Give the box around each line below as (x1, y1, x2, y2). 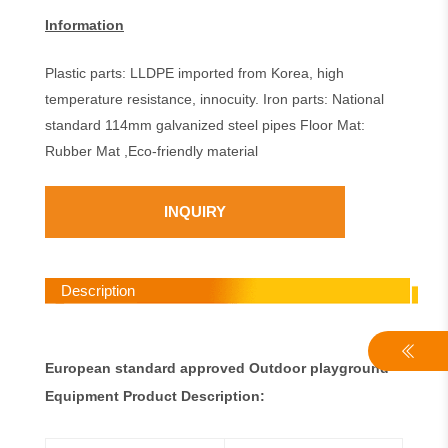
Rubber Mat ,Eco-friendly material (45, 143, 258, 160)
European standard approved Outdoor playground (45, 360, 389, 377)
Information (45, 17, 124, 34)
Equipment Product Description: (45, 388, 265, 405)
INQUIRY (164, 203, 226, 221)
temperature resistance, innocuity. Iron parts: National (45, 91, 384, 108)
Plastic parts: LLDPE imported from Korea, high (45, 65, 344, 82)
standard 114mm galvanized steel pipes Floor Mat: (45, 117, 365, 134)
